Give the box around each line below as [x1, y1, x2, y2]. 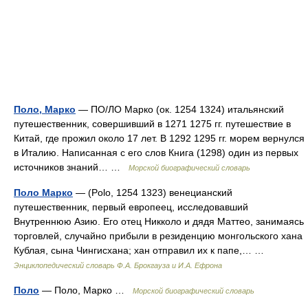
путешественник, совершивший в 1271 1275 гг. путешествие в [14, 118, 291, 129]
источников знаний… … [14, 162, 129, 173]
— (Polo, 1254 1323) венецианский [73, 187, 232, 198]
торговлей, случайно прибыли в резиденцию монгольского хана [14, 230, 302, 241]
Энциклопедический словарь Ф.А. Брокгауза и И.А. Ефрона [14, 261, 222, 269]
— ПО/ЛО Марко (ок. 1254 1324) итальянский [76, 104, 284, 115]
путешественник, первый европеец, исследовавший [14, 201, 248, 212]
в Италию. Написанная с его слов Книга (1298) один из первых [14, 147, 298, 158]
